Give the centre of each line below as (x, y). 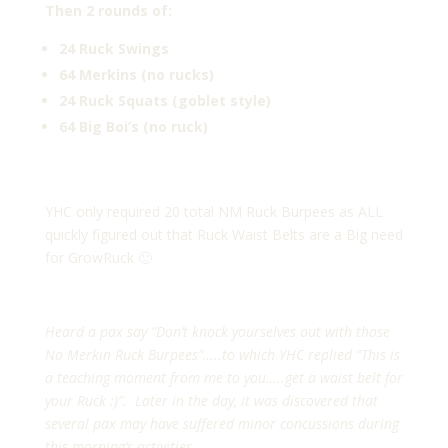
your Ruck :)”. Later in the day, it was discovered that (211, 401)
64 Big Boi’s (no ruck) (133, 127)
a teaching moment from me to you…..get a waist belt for (223, 378)
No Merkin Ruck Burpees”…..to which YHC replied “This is (222, 355)
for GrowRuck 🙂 (100, 258)
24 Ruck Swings (113, 49)
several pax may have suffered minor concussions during (221, 424)
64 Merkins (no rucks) (136, 75)
